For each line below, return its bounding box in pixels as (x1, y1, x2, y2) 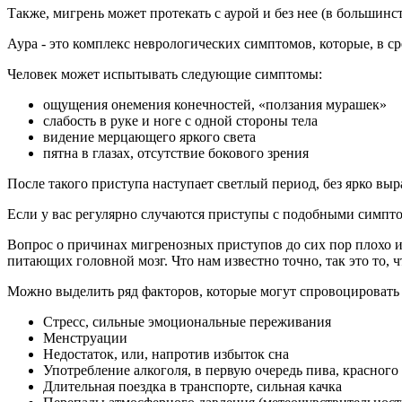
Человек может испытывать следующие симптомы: (7, 66, 322, 82)
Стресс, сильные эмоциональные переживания (43, 313, 331, 329)
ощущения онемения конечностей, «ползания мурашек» (43, 96, 387, 112)
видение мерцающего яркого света (43, 128, 256, 144)
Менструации (43, 329, 127, 345)
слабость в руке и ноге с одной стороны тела (43, 112, 318, 128)
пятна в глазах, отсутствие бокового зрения (43, 144, 309, 161)
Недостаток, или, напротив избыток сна (43, 345, 289, 362)
